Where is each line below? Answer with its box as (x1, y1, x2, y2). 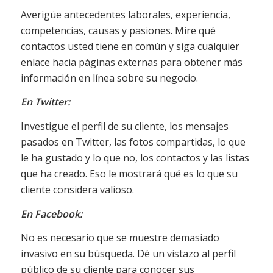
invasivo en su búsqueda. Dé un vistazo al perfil (20, 247, 236, 261)
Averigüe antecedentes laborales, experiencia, (20, 7, 230, 21)
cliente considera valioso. (20, 183, 134, 197)
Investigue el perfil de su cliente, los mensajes (20, 119, 229, 133)
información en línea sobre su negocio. (20, 71, 198, 85)
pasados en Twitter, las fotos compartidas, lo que (20, 135, 246, 149)
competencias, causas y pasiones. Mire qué (20, 23, 216, 37)
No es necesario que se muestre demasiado (20, 231, 219, 245)
